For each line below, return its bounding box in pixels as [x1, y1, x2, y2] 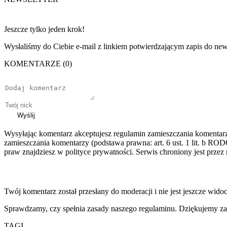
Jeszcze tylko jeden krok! [4, 25, 85, 34]
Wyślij [17, 111, 35, 120]
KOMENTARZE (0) [4, 59, 72, 68]
